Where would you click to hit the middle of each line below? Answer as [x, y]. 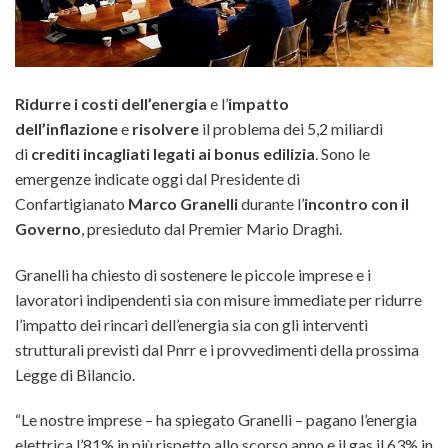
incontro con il [356, 203]
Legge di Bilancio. [75, 374]
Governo [48, 228]
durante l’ [271, 203]
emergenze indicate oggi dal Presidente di [157, 178]
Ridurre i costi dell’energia [111, 103]
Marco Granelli [183, 203]
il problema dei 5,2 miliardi [291, 128]
